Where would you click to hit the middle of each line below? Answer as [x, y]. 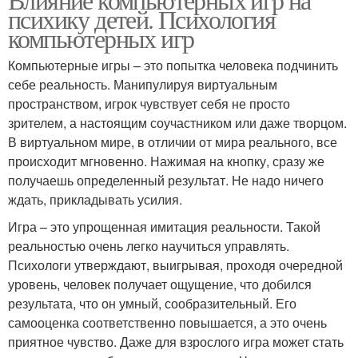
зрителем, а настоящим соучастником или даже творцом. [177, 123]
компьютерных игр [101, 38]
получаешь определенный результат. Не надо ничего [166, 181]
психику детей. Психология [141, 19]
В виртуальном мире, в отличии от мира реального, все [173, 142]
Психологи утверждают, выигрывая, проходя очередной [175, 265]
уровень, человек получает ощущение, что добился [160, 284]
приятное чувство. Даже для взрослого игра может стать [176, 342]
